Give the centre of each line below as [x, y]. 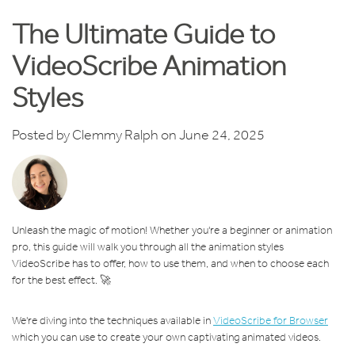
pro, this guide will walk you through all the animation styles [148, 247]
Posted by [41, 135]
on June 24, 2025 [212, 135]
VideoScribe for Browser [271, 321]
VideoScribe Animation [149, 65]
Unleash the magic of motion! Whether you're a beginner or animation [172, 231]
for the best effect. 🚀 [61, 281]
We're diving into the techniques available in [113, 321]
